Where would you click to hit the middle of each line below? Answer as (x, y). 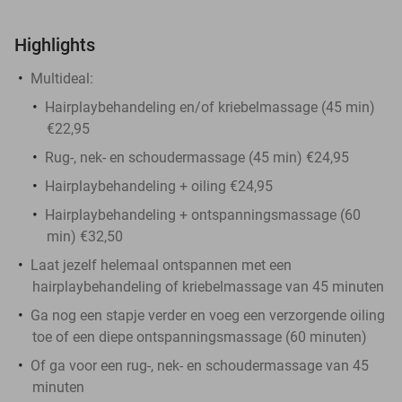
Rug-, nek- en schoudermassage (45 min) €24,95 (197, 157)
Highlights (55, 44)
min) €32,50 (85, 236)
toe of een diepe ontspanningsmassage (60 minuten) (200, 336)
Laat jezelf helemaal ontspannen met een (161, 265)
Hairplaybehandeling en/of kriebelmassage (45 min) (210, 107)
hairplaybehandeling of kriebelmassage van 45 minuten (208, 286)
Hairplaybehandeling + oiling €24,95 (159, 186)
